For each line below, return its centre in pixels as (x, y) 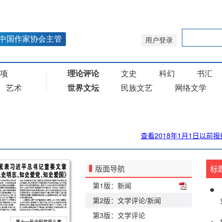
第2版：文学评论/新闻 (127, 200)
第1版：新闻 (112, 185)
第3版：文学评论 (119, 215)
